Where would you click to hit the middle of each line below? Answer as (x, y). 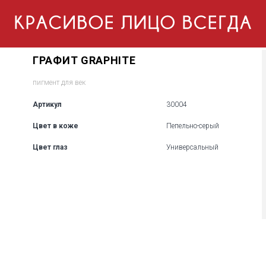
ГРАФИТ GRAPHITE (84, 60)
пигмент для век (59, 83)
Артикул (47, 104)
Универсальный (192, 147)
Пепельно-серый (193, 126)
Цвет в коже (56, 126)
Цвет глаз (50, 147)
